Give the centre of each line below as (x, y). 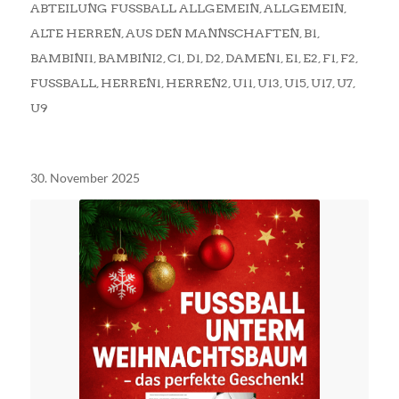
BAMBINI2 (130, 57)
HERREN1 (130, 82)
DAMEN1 (252, 57)
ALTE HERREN (75, 33)
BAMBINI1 (61, 57)
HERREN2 (196, 82)
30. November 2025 (85, 177)
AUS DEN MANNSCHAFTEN (212, 33)
